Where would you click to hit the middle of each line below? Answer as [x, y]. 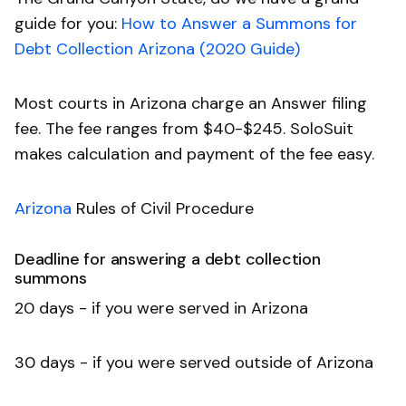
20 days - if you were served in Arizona [161, 308]
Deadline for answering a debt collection [168, 259]
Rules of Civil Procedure [163, 208]
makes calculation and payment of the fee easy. [194, 154]
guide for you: [68, 23]
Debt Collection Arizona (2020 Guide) [157, 48]
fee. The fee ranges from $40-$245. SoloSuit [184, 128]
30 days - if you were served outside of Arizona [194, 362]
